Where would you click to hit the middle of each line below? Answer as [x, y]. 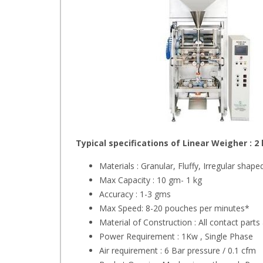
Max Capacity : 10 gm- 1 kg [151, 180]
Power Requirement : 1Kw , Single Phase [176, 236]
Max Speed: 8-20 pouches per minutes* [174, 208]
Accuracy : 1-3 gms [135, 194]
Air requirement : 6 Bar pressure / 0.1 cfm [178, 250]
